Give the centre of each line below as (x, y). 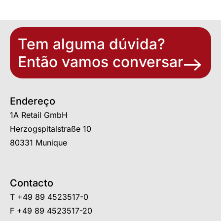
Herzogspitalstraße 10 (51, 129)
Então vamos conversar (101, 61)
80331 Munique (38, 142)
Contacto (32, 183)
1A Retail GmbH (39, 115)
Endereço (33, 101)
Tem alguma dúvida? (92, 44)
